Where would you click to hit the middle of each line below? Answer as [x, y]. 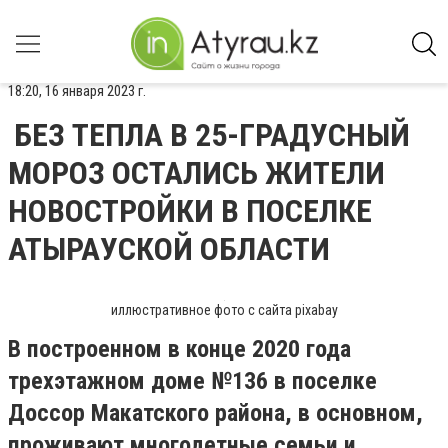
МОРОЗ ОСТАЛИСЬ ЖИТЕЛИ [196, 173]
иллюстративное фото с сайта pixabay [224, 310]
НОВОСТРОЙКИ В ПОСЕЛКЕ [190, 211]
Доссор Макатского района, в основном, [215, 413]
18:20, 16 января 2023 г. [77, 91]
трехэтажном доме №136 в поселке [192, 381]
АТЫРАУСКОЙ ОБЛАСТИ [169, 249]
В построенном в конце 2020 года [179, 349]
